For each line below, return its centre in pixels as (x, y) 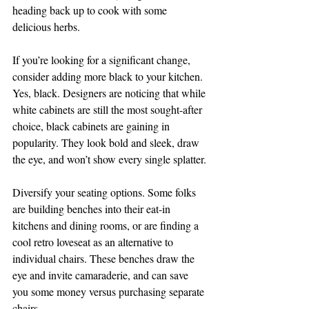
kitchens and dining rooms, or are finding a (107, 225)
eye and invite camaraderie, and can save (102, 275)
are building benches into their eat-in (93, 208)
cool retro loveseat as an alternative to (94, 241)
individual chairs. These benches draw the (105, 258)
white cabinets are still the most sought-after (109, 109)
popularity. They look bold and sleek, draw (107, 142)
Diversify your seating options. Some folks (106, 192)
